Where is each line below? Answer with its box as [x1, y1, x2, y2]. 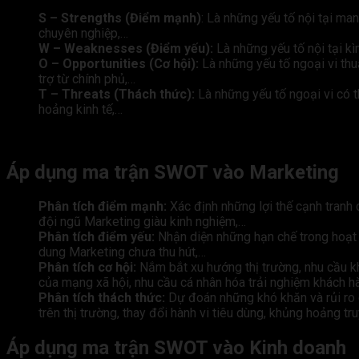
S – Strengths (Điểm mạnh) [38, 10, 201, 26]
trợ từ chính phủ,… [38, 71, 135, 87]
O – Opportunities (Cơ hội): [38, 55, 199, 71]
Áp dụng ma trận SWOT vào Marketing [6, 160, 339, 184]
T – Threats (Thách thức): [38, 86, 195, 102]
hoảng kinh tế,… [38, 101, 123, 117]
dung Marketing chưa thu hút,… [38, 244, 206, 260]
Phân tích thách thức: [38, 290, 165, 306]
